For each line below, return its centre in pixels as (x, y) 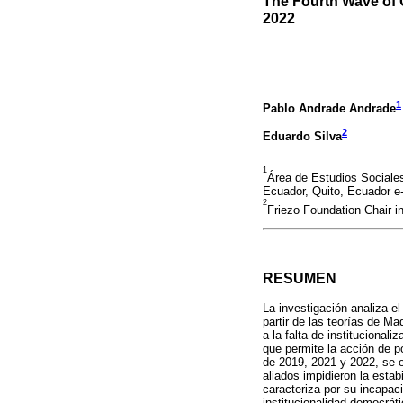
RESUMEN (300, 279)
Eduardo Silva (302, 136)
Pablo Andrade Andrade (329, 108)
